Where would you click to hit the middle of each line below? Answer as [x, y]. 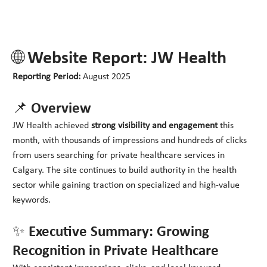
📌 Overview [52, 109]
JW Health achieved [52, 126]
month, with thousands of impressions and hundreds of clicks [130, 141]
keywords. [32, 201]
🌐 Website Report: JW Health [120, 59]
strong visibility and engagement [155, 126]
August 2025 [106, 77]
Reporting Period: [47, 77]
